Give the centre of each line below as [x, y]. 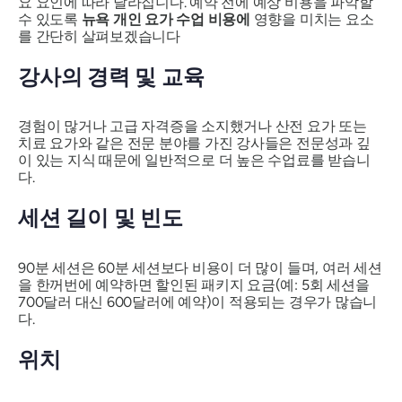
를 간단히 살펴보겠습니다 [99, 36]
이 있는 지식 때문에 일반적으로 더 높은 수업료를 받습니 [194, 161]
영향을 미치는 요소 [312, 19]
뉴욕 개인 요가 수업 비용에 [166, 19]
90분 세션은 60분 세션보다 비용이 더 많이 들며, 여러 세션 [200, 267]
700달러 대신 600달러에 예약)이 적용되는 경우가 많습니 [198, 301]
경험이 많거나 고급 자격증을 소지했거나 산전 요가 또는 [192, 127]
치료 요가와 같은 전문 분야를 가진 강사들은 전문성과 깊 [194, 144]
